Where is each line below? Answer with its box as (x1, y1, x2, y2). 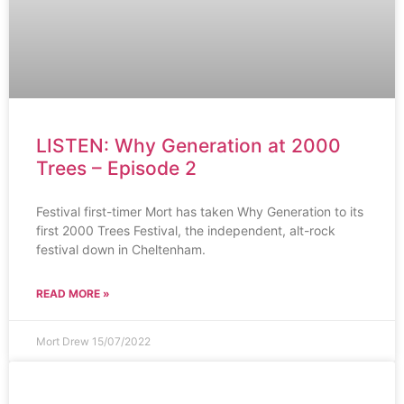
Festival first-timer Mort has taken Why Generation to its (36, 204, 363, 219)
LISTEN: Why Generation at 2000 (36, 134, 341, 157)
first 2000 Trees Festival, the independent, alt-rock (36, 223, 335, 238)
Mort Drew (36, 335, 92, 348)
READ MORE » (36, 287, 110, 300)
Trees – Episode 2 (36, 157, 197, 179)
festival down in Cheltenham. (36, 242, 209, 257)
